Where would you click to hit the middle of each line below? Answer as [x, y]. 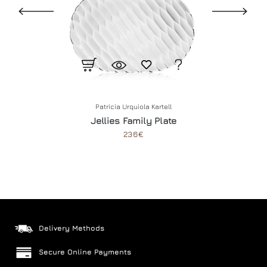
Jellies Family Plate [133, 120]
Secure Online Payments [85, 252]
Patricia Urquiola [122, 107]
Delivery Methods [72, 228]
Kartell [161, 107]
